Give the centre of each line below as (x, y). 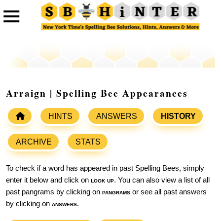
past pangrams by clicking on (54, 192)
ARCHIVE (34, 142)
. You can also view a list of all (162, 180)
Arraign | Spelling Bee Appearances (97, 93)
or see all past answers (168, 192)
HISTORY (178, 116)
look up (102, 180)
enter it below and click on (48, 180)
